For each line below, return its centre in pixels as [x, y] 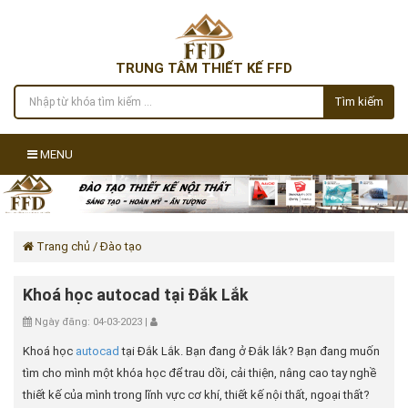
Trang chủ [62, 246]
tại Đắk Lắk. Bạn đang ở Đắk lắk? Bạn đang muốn [250, 351]
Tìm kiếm [359, 102]
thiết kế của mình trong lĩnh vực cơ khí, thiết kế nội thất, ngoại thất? [196, 395]
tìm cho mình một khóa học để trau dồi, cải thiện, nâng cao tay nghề [199, 373]
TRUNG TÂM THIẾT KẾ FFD [204, 68]
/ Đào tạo [116, 246]
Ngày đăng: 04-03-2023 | [91, 322]
